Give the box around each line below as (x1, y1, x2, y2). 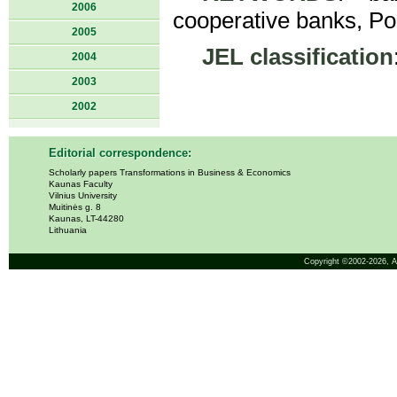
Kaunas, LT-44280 (49, 214, 124, 223)
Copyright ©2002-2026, (303, 257, 392, 266)
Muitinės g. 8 (49, 202, 101, 212)
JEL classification (201, 44, 393, 69)
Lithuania (49, 225, 87, 235)
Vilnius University (49, 191, 117, 200)
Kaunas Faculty (49, 179, 113, 189)
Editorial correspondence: (49, 146, 191, 160)
